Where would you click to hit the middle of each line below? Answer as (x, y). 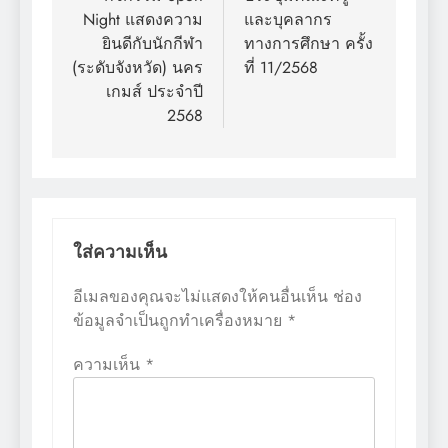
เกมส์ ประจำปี (154, 92)
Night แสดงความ (143, 20)
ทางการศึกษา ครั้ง (308, 44)
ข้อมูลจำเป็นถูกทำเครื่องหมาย (180, 321)
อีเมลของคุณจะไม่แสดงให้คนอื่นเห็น (200, 297)
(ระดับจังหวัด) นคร (137, 68)
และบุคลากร (288, 20)
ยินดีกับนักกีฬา (152, 44)
